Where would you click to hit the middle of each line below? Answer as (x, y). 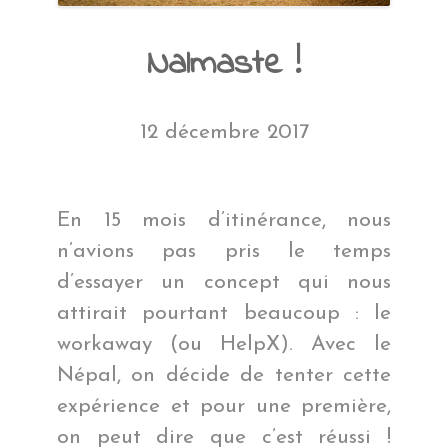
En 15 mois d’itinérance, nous (224, 221)
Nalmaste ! (224, 64)
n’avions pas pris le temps (224, 252)
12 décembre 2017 (224, 132)
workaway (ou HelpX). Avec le (224, 345)
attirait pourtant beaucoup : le (224, 314)
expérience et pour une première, (224, 407)
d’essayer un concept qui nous (224, 283)
